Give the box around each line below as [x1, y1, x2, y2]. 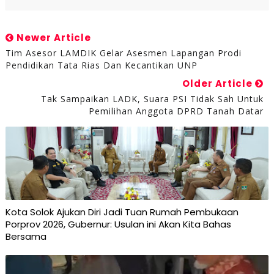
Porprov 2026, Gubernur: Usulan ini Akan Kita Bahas [5, 218, 231, 231]
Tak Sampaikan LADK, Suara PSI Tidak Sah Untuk [41, 93, 264, 105]
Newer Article [13, 31, 91, 45]
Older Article [182, 77, 256, 91]
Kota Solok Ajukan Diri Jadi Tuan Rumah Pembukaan [5, 206, 239, 219]
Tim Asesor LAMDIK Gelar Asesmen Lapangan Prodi [5, 47, 242, 59]
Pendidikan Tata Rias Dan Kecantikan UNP [5, 59, 198, 72]
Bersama [5, 230, 46, 243]
